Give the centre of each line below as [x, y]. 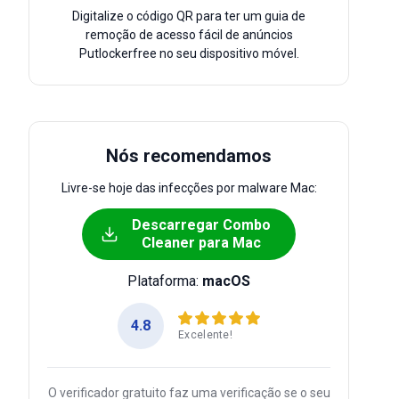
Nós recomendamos [189, 156]
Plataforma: [165, 281]
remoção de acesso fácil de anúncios [189, 35]
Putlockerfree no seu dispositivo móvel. [189, 53]
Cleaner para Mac [201, 243]
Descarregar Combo [201, 225]
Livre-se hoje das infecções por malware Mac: [189, 188]
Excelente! [205, 334]
